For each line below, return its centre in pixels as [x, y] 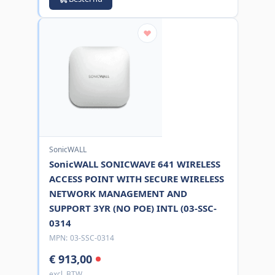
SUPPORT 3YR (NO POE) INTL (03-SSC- [133, 208]
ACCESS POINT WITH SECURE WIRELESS [136, 178]
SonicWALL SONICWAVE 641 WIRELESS [134, 164]
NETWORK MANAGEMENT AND [118, 193]
